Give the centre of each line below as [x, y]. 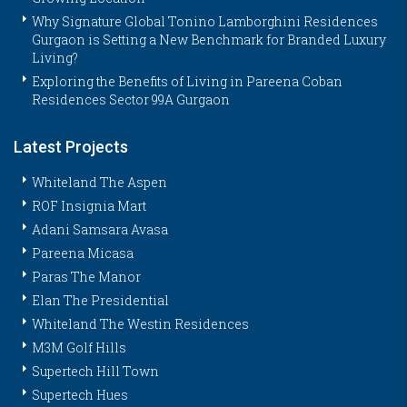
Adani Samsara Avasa [100, 229]
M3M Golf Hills [79, 347]
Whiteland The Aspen [99, 182]
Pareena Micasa [83, 253]
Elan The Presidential [100, 300]
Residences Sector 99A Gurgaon [131, 99]
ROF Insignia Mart [89, 205]
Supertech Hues [80, 394]
